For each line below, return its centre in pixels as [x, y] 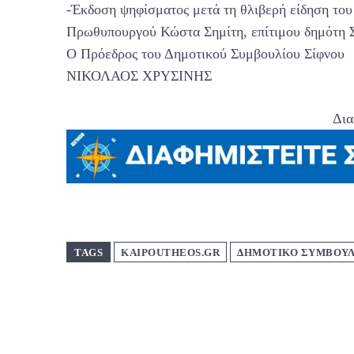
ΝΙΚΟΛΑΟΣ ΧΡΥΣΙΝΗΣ [139, 76]
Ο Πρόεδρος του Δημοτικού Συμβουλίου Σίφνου [205, 54]
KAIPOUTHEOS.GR [170, 252]
